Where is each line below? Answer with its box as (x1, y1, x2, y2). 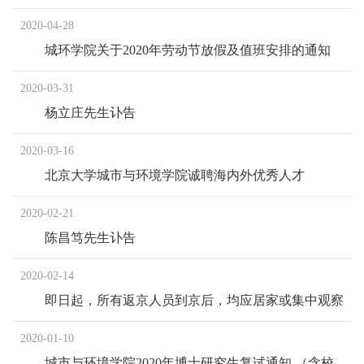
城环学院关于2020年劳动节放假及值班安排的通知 (45, 43, 331, 58)
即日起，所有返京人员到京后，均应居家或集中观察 (45, 293, 344, 308)
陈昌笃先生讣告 (45, 231, 136, 245)
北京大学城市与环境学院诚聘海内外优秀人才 (45, 168, 305, 183)
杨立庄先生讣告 (45, 106, 136, 120)
